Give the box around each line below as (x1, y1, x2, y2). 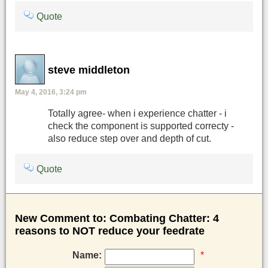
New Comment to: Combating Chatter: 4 (15, 212, 219, 224)
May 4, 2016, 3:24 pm (15, 87, 87, 96)
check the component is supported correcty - (48, 121, 234, 132)
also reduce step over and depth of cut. (48, 133, 211, 144)
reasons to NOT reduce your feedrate (15, 224, 205, 237)
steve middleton (48, 64, 130, 76)
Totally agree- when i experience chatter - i (48, 108, 227, 119)
